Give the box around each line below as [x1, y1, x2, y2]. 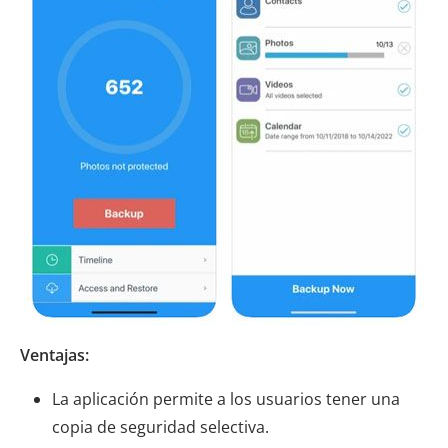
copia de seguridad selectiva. [52, 415, 269, 438]
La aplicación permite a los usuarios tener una [52, 387, 400, 410]
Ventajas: [20, 343, 89, 366]
